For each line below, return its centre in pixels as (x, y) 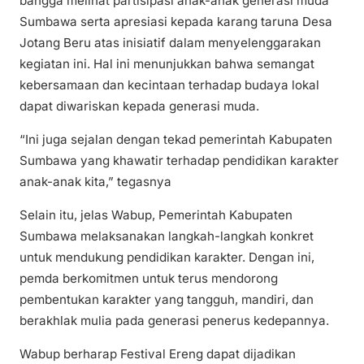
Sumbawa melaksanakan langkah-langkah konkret (167, 236)
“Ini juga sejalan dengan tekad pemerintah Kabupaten (176, 139)
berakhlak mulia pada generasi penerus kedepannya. (174, 321)
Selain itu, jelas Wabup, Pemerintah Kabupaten (156, 215)
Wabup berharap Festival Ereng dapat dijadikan (158, 354)
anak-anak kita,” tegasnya (95, 181)
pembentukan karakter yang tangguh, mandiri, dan (167, 300)
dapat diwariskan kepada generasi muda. (139, 106)
